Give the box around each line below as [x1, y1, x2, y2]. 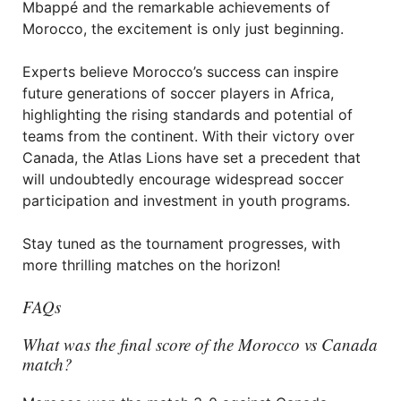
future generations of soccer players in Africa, [22, 84, 334, 102]
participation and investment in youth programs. [22, 192, 350, 209]
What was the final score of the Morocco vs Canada [22, 333, 378, 355]
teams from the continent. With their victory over [22, 127, 354, 145]
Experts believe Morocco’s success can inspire [22, 63, 338, 81]
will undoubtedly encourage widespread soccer [22, 170, 344, 188]
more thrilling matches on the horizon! [22, 256, 280, 274]
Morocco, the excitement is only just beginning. [22, 20, 344, 38]
